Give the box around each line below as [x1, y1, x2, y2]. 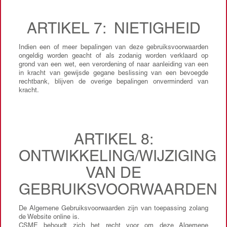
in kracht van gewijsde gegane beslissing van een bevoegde [19, 70, 208, 77]
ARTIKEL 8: [73, 133, 154, 148]
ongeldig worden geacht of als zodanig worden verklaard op [19, 53, 208, 60]
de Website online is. [19, 214, 80, 221]
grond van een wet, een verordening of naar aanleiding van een [19, 62, 208, 68]
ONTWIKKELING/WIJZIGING [19, 150, 216, 165]
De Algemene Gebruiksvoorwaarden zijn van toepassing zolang [19, 206, 208, 212]
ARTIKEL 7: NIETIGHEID [26, 22, 201, 37]
